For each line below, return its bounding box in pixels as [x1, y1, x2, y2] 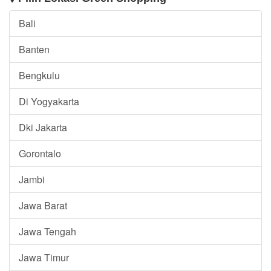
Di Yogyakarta [19, 94, 79, 108]
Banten [19, 42, 50, 56]
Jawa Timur [19, 250, 69, 264]
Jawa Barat [19, 198, 67, 212]
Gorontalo [19, 146, 61, 160]
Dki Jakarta [19, 120, 67, 134]
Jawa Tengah [19, 224, 76, 238]
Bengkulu [19, 68, 60, 82]
